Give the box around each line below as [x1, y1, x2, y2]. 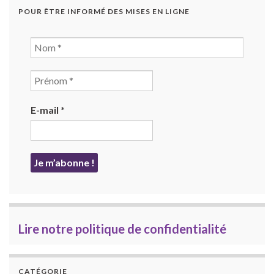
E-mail [31, 103, 61, 116]
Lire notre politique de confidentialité [18, 221, 226, 236]
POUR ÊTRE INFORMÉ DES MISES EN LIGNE [18, 6, 190, 16]
